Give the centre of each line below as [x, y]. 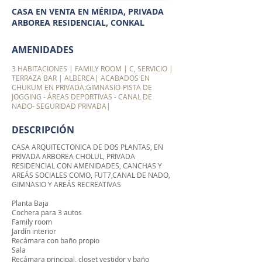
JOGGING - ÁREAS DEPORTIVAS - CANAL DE [82, 96]
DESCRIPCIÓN [44, 130]
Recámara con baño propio [56, 240]
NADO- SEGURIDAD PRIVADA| [61, 106]
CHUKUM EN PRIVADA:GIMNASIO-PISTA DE [82, 87]
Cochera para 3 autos [47, 212]
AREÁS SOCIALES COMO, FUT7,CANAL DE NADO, [91, 175]
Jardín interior [34, 231]
